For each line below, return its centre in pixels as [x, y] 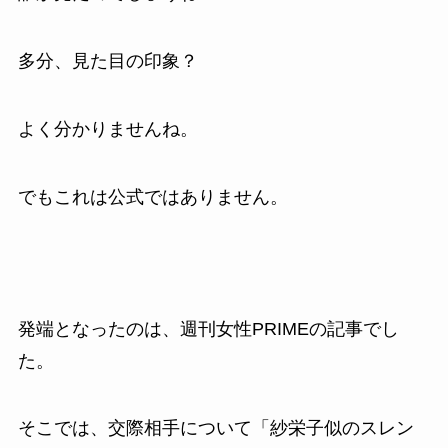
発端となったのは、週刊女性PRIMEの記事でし [208, 328]
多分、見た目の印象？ [107, 61]
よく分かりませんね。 [107, 129]
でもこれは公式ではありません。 [152, 196]
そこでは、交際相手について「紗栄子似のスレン [215, 428]
